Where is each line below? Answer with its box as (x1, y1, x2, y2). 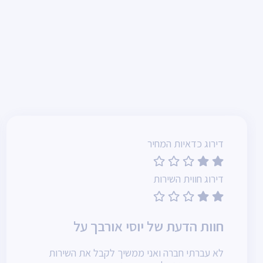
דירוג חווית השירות (153, 171, 224, 186)
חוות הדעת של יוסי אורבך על (70, 216, 224, 235)
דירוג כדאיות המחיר (147, 136, 224, 150)
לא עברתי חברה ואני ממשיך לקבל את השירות (49, 245, 224, 259)
